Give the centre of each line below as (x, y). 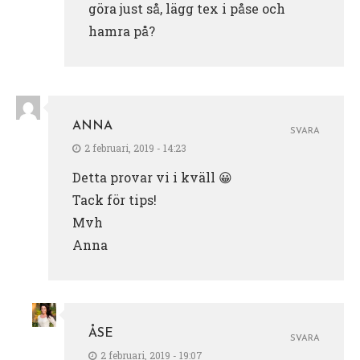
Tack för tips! (115, 199)
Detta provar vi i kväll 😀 (152, 177)
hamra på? (122, 31)
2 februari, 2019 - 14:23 (135, 147)
